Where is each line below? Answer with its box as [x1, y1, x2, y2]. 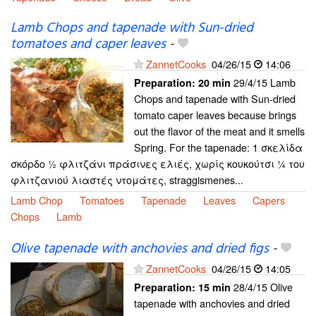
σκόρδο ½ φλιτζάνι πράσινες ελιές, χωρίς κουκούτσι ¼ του [11, 155, 305, 171]
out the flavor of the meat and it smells [134, 123, 305, 138]
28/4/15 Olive [231, 279, 293, 294]
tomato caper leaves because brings [134, 107, 296, 122]
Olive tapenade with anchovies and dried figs [11, 238, 269, 260]
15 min [198, 279, 231, 294]
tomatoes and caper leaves [11, 33, 166, 55]
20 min [198, 75, 231, 90]
